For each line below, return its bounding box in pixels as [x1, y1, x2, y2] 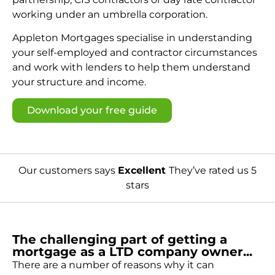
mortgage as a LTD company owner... [12, 244, 252, 259]
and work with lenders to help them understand [12, 61, 250, 73]
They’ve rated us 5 [169, 165, 257, 177]
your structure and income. [12, 76, 146, 88]
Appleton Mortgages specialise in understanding [12, 31, 252, 44]
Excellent [118, 165, 169, 177]
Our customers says [18, 165, 118, 177]
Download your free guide [27, 104, 157, 117]
